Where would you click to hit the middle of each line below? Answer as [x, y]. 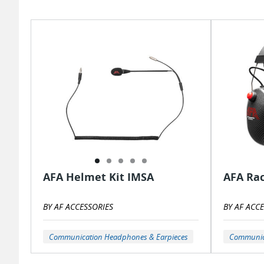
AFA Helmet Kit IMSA [98, 177]
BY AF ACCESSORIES [78, 207]
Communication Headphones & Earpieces [118, 237]
